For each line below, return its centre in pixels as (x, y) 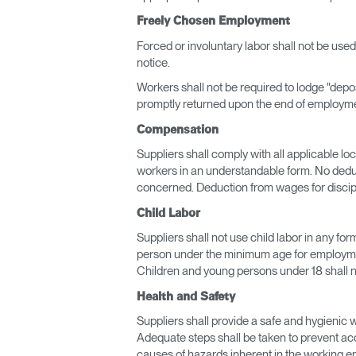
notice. (153, 62)
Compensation (178, 130)
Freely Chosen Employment (213, 21)
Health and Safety (186, 296)
